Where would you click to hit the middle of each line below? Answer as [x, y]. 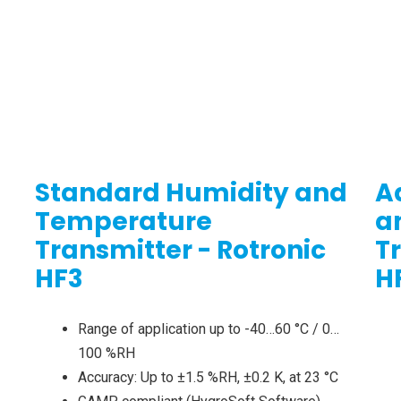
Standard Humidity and [191, 193]
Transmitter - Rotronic [180, 251]
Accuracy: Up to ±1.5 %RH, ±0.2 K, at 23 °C [208, 378]
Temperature [123, 222]
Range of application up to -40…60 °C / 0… [208, 329]
